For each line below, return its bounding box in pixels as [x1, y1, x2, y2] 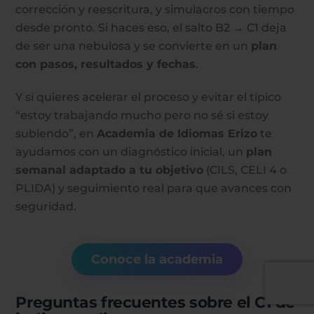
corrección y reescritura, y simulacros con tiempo [15, 2, 295, 16]
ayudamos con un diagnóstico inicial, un [15, 144, 247, 158]
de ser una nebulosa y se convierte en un [15, 39, 252, 53]
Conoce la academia [91, 251, 223, 267]
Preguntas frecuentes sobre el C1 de [15, 292, 296, 312]
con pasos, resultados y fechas [15, 57, 196, 71]
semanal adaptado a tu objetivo [15, 163, 204, 177]
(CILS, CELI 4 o [203, 163, 287, 177]
